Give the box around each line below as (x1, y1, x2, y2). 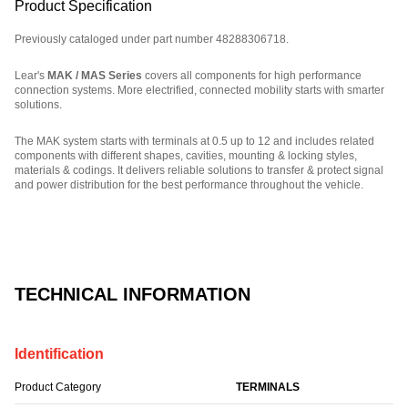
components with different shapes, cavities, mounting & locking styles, (15, 148, 357, 162)
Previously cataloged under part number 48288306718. (15, 32, 289, 46)
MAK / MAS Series (47, 68, 142, 82)
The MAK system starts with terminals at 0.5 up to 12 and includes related (15, 134, 374, 148)
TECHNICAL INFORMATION (15, 283, 250, 304)
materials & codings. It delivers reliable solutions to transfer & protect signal (15, 163, 383, 177)
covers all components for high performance (142, 68, 362, 82)
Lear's (15, 68, 47, 82)
